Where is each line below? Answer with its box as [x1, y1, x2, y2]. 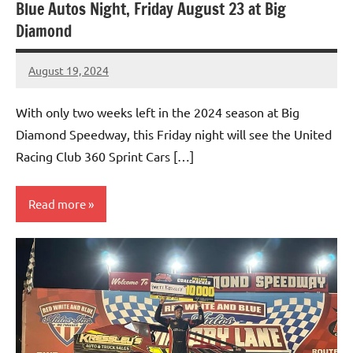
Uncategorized [25, 244, 100, 259]
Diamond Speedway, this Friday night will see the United [16, 126, 332, 143]
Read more [28, 196, 86, 211]
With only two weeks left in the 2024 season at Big [16, 104, 299, 121]
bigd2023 [28, 72, 76, 87]
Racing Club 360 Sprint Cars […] [16, 148, 194, 165]
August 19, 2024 [28, 62, 109, 77]
